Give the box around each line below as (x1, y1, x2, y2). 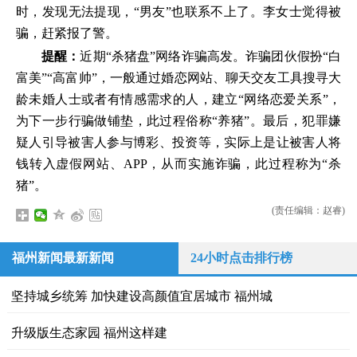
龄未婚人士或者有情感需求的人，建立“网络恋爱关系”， (16, 92, 341, 106)
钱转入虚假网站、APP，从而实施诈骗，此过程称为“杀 (16, 157, 341, 171)
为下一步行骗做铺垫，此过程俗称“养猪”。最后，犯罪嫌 (16, 114, 341, 127)
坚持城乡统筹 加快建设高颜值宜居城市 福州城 (10, 289, 273, 303)
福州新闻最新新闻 (12, 251, 114, 265)
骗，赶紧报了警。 (16, 26, 118, 40)
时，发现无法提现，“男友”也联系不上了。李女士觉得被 (16, 5, 341, 18)
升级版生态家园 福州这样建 (10, 326, 167, 339)
